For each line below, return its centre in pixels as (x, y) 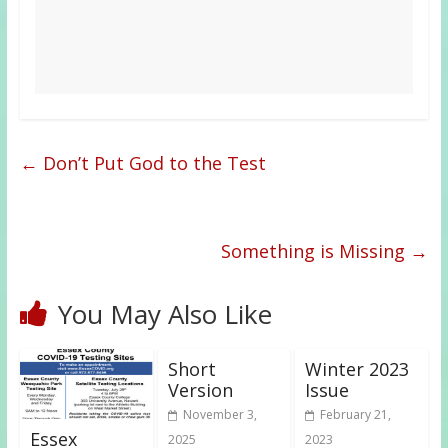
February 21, (356, 414)
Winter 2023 (357, 368)
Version (200, 389)
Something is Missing (316, 250)
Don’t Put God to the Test (151, 162)
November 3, (219, 414)
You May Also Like (164, 313)
